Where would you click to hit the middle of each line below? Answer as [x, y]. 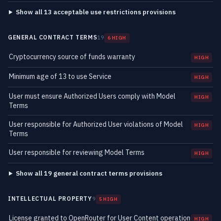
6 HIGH [117, 38]
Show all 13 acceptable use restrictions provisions [95, 12]
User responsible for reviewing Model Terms [77, 152]
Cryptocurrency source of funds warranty [72, 57]
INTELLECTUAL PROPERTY [50, 199]
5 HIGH [108, 199]
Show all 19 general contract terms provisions [89, 173]
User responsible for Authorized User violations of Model [96, 124]
